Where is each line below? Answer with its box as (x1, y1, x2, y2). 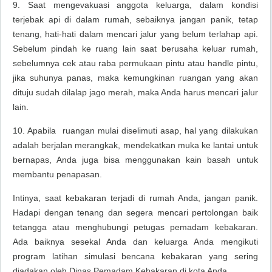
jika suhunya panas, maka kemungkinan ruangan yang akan (13, 73, 258, 83)
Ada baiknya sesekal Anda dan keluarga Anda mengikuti (13, 237, 258, 246)
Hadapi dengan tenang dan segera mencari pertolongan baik (13, 208, 258, 217)
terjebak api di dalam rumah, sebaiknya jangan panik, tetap (13, 15, 258, 24)
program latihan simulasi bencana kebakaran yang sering (13, 251, 258, 261)
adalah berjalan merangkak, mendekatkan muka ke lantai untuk (13, 140, 258, 150)
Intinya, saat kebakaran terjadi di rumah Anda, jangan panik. (13, 193, 258, 203)
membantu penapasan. (13, 169, 102, 179)
